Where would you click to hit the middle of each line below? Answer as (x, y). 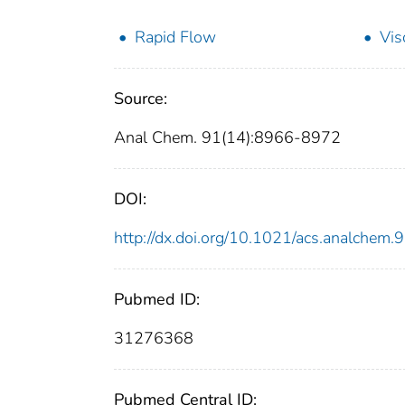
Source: (141, 99)
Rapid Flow (175, 38)
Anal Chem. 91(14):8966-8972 (227, 138)
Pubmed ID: (157, 300)
